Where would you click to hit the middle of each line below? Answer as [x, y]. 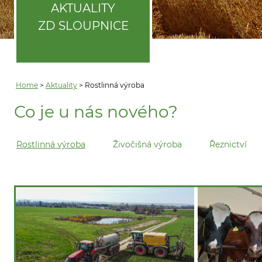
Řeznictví [228, 144]
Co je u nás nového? [96, 111]
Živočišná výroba [148, 144]
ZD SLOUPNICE [83, 25]
